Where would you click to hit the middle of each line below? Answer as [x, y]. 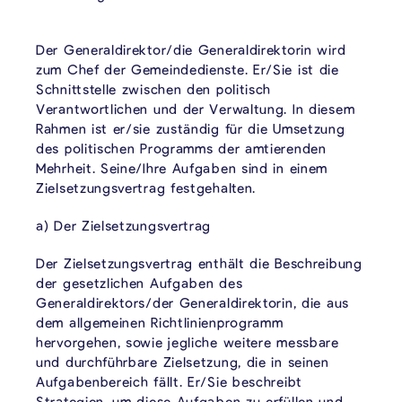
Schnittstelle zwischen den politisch [154, 88]
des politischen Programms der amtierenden [181, 148]
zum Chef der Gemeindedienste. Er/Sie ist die [188, 69]
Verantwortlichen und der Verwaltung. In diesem [196, 108]
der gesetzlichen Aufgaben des [140, 282]
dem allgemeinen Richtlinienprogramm [160, 322]
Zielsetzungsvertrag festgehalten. [146, 187]
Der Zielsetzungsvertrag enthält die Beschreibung [199, 262]
